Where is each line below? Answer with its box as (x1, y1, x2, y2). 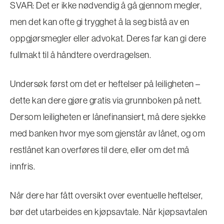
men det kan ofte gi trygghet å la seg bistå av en (10, 15, 189, 27)
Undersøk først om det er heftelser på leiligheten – (10, 77, 200, 89)
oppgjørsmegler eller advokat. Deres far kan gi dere (10, 32, 206, 44)
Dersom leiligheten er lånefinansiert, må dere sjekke (10, 110, 205, 122)
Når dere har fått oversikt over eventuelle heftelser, (10, 189, 203, 201)
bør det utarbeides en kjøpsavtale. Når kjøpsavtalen (10, 205, 207, 217)
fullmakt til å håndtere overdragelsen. (10, 48, 151, 60)
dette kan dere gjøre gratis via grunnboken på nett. (10, 94, 202, 106)
